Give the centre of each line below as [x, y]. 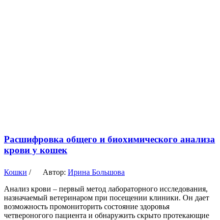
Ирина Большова [96, 172]
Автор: [55, 172]
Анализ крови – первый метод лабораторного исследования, [106, 189]
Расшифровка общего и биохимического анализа [110, 139]
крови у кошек [36, 150]
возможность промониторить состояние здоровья [87, 206]
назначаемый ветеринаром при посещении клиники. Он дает [107, 197]
